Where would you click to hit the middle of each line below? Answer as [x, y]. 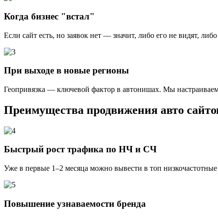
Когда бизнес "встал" [49, 16]
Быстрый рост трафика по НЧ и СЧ [80, 149]
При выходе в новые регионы [66, 71]
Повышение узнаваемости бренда [75, 203]
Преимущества [45, 110]
